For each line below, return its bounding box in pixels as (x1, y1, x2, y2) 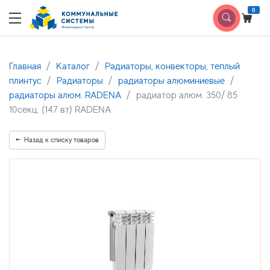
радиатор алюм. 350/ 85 (136, 90, 237, 101)
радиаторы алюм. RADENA (9, 90, 121, 101)
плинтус (9, 75, 42, 86)
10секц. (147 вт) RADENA (9, 104, 111, 115)
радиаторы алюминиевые (118, 75, 225, 86)
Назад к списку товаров (24, 136, 99, 144)
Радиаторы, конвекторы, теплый (105, 61, 240, 72)
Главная (9, 61, 41, 72)
